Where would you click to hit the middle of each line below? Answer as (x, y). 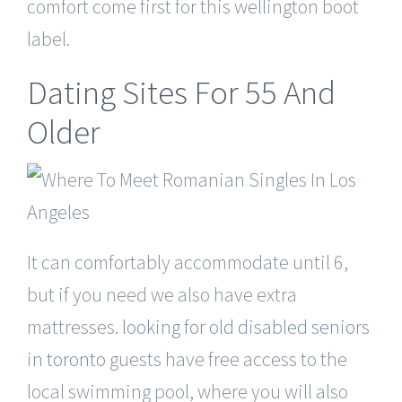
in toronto (66, 358)
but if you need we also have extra (162, 294)
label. (48, 38)
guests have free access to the (227, 358)
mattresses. (74, 326)
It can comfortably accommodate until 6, (188, 262)
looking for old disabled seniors (246, 326)
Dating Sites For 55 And (181, 92)
